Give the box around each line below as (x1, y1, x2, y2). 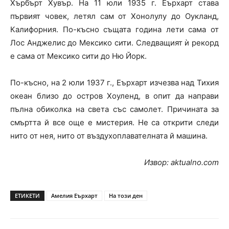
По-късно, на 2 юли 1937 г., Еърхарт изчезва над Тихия (10, 78, 219, 88)
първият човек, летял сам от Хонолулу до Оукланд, (10, 11, 219, 21)
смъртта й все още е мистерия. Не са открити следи (10, 118, 219, 128)
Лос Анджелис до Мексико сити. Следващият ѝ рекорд (10, 38, 219, 48)
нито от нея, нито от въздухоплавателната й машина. (10, 131, 208, 141)
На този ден (109, 192, 143, 200)
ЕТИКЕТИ (15, 192, 40, 200)
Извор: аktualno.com (144, 157, 219, 168)
